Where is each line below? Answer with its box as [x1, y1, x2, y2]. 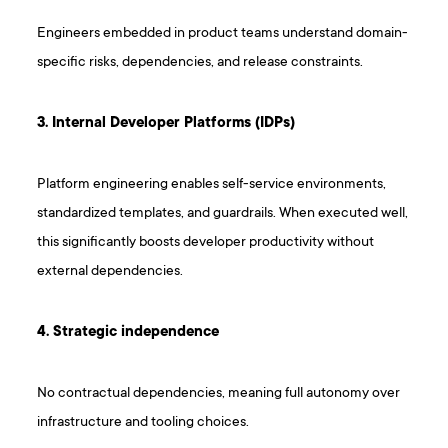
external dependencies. [37, 263, 184, 281]
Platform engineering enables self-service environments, [37, 176, 387, 194]
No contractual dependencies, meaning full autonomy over [37, 385, 401, 403]
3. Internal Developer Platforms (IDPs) [37, 115, 296, 133]
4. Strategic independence [37, 324, 220, 342]
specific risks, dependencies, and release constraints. [37, 54, 364, 72]
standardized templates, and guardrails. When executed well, [37, 205, 409, 223]
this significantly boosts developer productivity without [37, 234, 375, 252]
